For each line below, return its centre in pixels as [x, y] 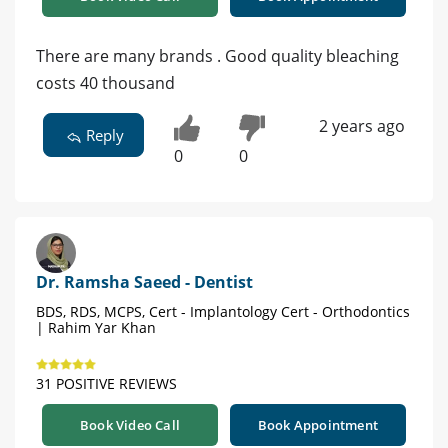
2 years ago [361, 125]
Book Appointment [318, 425]
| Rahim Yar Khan [96, 328]
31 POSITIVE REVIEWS [106, 384]
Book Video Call [130, 425]
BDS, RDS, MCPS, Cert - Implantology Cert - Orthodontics [223, 312]
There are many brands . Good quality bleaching [217, 55]
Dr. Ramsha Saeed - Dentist [144, 282]
